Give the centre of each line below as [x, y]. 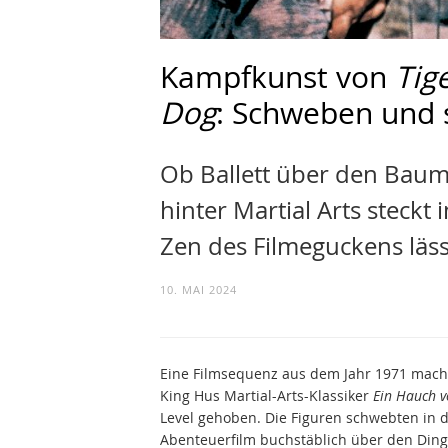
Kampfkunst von [277, 77]
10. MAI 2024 [198, 290]
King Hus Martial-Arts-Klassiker [266, 396]
